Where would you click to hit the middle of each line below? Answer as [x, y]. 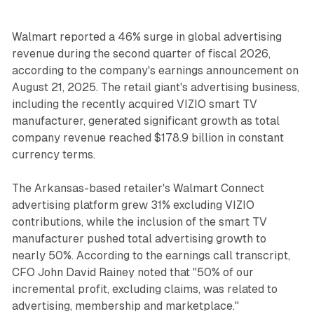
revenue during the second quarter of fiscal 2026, [141, 53]
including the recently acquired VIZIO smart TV [134, 104]
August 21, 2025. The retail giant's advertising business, [155, 87]
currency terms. [53, 154]
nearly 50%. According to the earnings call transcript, [151, 255]
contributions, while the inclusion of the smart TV [139, 221]
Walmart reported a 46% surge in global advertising [146, 36]
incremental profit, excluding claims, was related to [144, 289]
